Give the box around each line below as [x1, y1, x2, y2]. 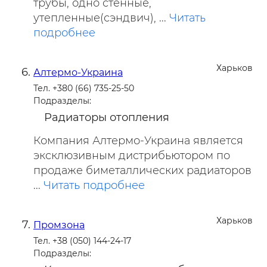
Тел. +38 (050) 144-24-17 [33, 235, 131, 246]
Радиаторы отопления [44, 111, 169, 124]
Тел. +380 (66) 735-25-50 [33, 83, 134, 94]
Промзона [33, 219, 85, 231]
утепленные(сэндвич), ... [33, 11, 169, 24]
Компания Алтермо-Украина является [33, 134, 243, 147]
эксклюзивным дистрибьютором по [33, 149, 230, 162]
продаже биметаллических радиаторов [33, 164, 252, 177]
